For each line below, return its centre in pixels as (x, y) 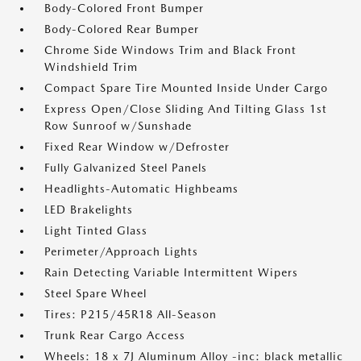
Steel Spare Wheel (95, 293)
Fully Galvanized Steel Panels (126, 168)
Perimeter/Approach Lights (121, 251)
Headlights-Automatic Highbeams (141, 189)
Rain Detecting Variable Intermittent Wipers (171, 272)
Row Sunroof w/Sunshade (118, 126)
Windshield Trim (91, 67)
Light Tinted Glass (96, 230)
